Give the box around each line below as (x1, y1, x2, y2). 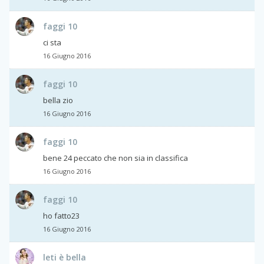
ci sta (43, 37, 61, 48)
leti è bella (43, 251, 86, 263)
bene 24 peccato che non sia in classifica (43, 152, 188, 163)
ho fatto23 (43, 210, 80, 221)
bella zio (43, 94, 73, 105)
